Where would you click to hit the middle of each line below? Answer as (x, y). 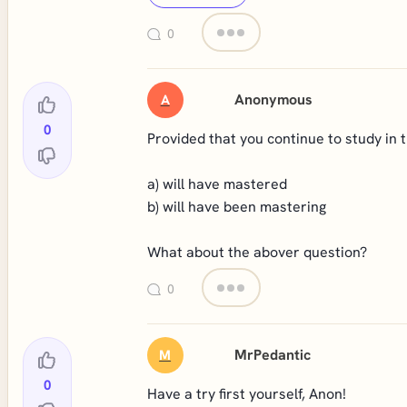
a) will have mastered (217, 184)
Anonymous (274, 99)
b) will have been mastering (236, 207)
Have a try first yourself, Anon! (246, 394)
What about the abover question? (257, 252)
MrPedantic (273, 355)
